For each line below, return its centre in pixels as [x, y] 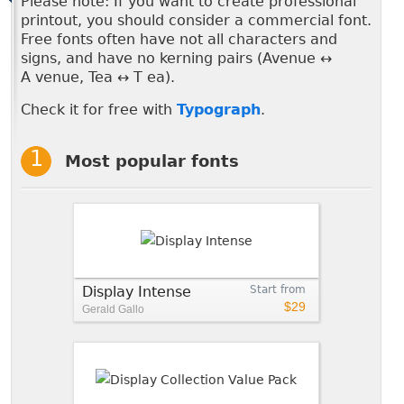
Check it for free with [99, 109]
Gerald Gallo [113, 309]
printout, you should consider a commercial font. [196, 20]
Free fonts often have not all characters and [179, 39]
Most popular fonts [152, 161]
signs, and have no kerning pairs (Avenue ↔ [176, 58]
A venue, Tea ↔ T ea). [98, 77]
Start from [278, 289]
